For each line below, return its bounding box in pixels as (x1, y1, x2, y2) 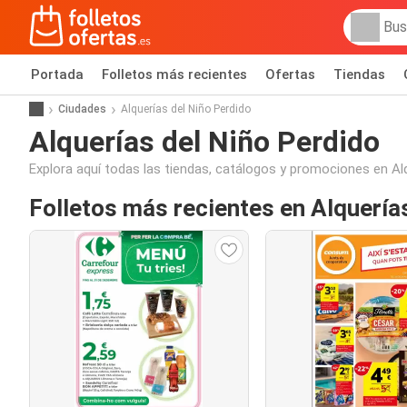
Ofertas (265, 66, 315, 83)
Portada (31, 66, 84, 83)
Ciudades (58, 102, 106, 115)
